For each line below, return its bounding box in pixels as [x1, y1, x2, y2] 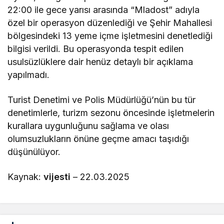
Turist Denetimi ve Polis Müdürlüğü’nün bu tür [7, 94, 196, 105]
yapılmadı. [7, 69, 49, 80]
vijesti [43, 171, 71, 182]
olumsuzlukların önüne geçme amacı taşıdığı [7, 133, 189, 144]
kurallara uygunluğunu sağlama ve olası [7, 120, 169, 131]
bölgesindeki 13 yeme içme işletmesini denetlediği [7, 30, 213, 41]
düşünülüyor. [7, 146, 60, 157]
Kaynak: [7, 171, 44, 182]
